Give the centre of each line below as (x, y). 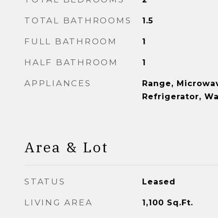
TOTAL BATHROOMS (78, 20)
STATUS (45, 182)
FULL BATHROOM (71, 41)
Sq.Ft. (180, 203)
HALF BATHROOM (71, 62)
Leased (159, 182)
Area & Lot (66, 147)
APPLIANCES (58, 83)
